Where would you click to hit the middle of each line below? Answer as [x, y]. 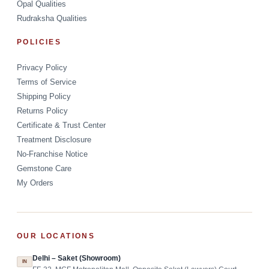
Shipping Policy [44, 96]
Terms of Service [47, 82]
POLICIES [39, 42]
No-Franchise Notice [52, 154]
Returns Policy [42, 111]
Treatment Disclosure [54, 140]
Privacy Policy [42, 68]
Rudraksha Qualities [52, 18]
